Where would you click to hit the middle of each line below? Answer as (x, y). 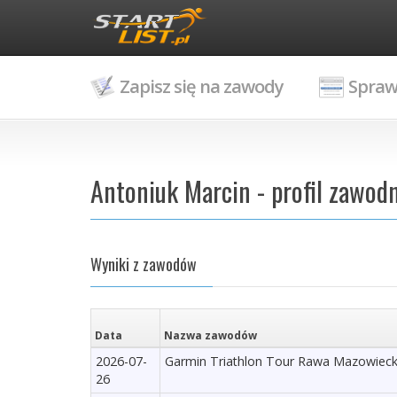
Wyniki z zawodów (144, 264)
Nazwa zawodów (210, 336)
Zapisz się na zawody (202, 86)
